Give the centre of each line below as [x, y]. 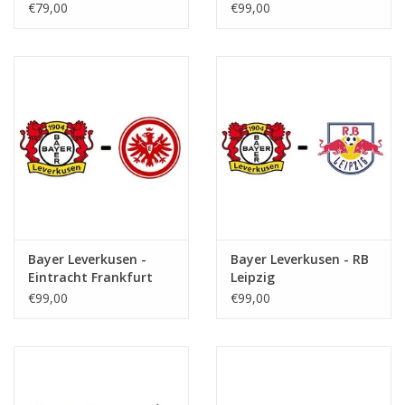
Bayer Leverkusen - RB [300, 259]
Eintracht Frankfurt [90, 277]
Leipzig [253, 277]
